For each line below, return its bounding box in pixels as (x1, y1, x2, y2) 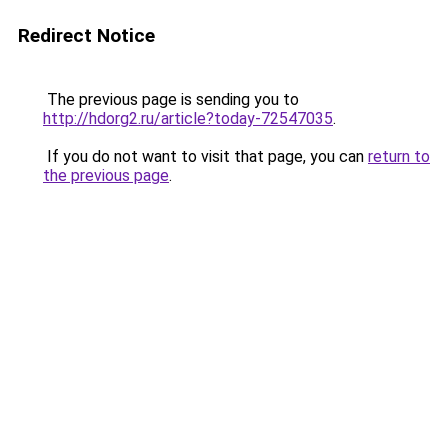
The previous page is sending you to (43, 90, 299, 109)
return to (368, 147, 430, 166)
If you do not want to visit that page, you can (43, 147, 368, 166)
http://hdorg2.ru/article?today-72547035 (43, 109, 333, 128)
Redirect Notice (18, 24, 155, 47)
